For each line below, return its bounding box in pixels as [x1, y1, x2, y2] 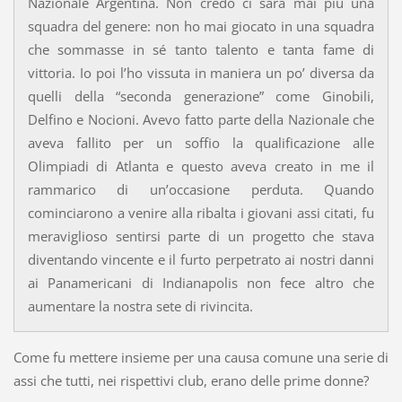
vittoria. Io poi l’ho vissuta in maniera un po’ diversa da [27, 64, 375, 83]
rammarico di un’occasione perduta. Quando [27, 180, 375, 199]
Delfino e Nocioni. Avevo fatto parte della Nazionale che [27, 110, 375, 129]
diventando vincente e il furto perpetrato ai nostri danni [27, 250, 375, 269]
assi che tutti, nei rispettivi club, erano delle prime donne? [13, 371, 369, 390]
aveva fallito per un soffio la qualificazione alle [27, 134, 375, 153]
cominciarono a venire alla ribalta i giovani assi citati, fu [27, 204, 375, 223]
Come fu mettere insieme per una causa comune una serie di [13, 348, 389, 367]
